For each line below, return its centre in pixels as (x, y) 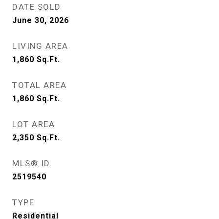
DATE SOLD (37, 7)
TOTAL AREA (39, 85)
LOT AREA (33, 124)
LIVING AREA (40, 46)
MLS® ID (31, 164)
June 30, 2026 (41, 21)
